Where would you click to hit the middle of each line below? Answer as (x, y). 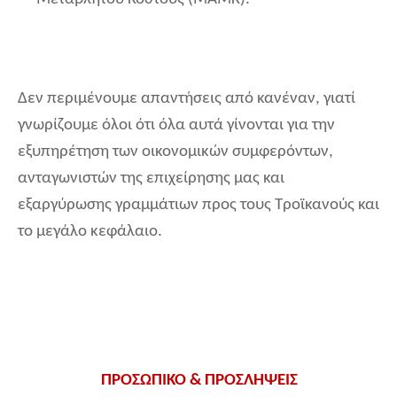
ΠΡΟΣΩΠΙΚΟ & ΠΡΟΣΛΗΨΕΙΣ (199, 381)
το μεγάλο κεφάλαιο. (90, 232)
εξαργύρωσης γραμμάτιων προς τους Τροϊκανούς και (198, 206)
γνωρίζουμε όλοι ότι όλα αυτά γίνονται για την (176, 126)
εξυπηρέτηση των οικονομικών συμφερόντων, (175, 152)
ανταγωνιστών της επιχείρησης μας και (151, 179)
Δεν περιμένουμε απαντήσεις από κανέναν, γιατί (187, 99)
